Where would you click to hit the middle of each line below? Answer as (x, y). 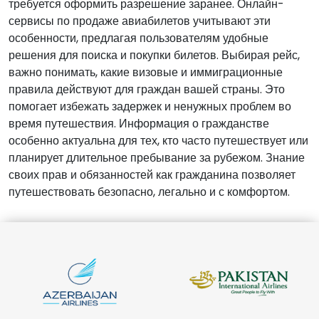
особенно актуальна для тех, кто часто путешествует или (158, 140)
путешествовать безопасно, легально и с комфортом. (149, 192)
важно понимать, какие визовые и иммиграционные (146, 72)
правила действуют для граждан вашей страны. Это (147, 89)
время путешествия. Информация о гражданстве (139, 123)
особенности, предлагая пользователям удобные (138, 38)
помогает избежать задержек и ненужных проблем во (150, 106)
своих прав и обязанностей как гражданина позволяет (152, 174)
